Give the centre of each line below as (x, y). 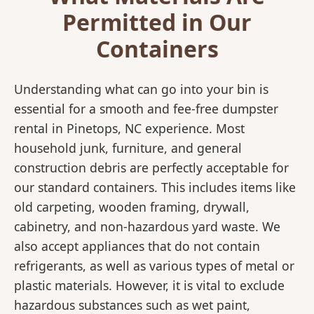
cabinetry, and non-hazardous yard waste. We (147, 227)
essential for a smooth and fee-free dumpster (146, 109)
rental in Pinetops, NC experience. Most (129, 129)
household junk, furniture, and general (128, 148)
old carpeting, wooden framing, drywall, (132, 207)
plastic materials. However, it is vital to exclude (149, 286)
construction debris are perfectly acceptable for (151, 168)
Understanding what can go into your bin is (141, 89)
